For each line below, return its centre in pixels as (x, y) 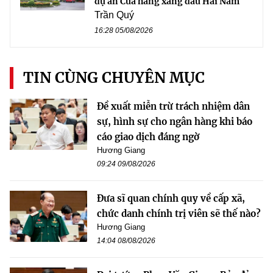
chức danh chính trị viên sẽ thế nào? (179, 213)
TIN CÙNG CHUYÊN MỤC (114, 77)
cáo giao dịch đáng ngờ (148, 136)
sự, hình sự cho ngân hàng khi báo (175, 121)
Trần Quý (114, 15)
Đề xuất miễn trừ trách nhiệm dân (173, 106)
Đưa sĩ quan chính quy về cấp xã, (171, 198)
